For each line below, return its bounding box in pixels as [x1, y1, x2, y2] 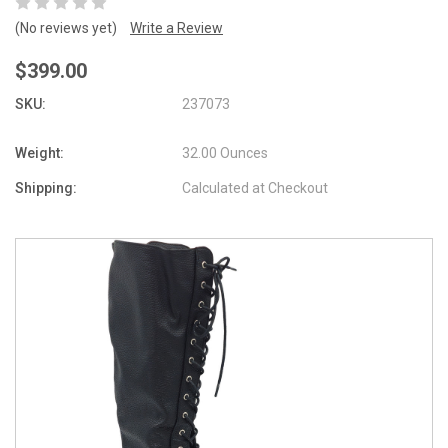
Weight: [15, 144, 64, 161]
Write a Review [130, 19, 223, 36]
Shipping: [15, 179, 77, 196]
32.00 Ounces [182, 144, 269, 161]
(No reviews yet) [15, 19, 117, 36]
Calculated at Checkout [182, 179, 329, 196]
